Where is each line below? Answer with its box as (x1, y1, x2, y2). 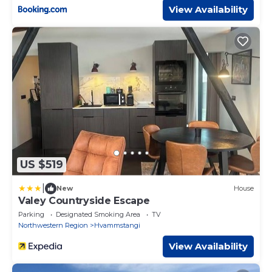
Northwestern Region (18, 220, 88, 229)
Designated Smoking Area (56, 209, 140, 219)
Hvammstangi (94, 220, 140, 229)
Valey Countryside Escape (18, 194, 150, 206)
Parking (18, 209, 44, 219)
